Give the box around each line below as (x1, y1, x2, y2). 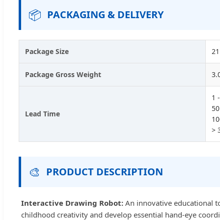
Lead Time (25, 109, 60, 118)
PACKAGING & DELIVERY (47, 7, 164, 21)
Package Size (25, 46, 69, 56)
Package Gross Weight (25, 69, 101, 79)
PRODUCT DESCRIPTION (46, 165, 163, 178)
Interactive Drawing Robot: (21, 197, 123, 208)
